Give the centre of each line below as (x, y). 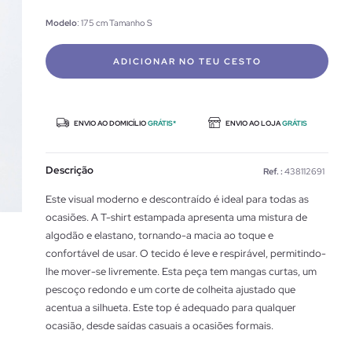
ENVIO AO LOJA (253, 123)
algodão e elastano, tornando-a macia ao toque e (159, 235)
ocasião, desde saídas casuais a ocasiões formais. (159, 326)
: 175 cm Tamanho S (115, 23)
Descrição (70, 170)
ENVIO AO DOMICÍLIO (110, 123)
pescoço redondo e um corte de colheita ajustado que (170, 290)
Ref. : (273, 171)
